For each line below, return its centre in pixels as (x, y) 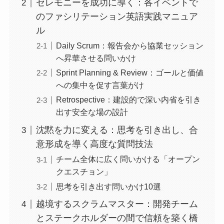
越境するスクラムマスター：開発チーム (117, 204)
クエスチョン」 (84, 172)
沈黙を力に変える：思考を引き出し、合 (117, 130)
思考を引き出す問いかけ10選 (108, 186)
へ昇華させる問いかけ (96, 58)
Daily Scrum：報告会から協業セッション (129, 46)
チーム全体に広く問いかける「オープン (128, 159)
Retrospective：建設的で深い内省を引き (128, 100)
